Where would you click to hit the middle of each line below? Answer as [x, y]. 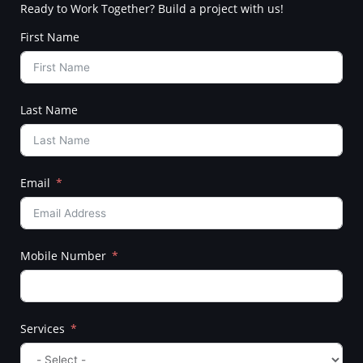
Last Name [49, 110]
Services [43, 329]
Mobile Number [63, 256]
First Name [50, 37]
